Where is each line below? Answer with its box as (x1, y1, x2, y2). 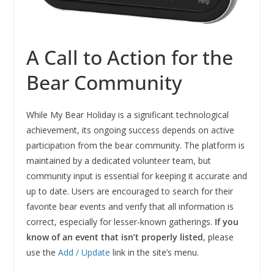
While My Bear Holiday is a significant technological (26, 109, 229, 121)
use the (26, 246, 58, 259)
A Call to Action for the (26, 44, 233, 71)
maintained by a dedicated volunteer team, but (26, 155, 211, 167)
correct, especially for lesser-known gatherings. (26, 216, 215, 228)
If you (214, 216, 239, 228)
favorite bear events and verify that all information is (26, 201, 234, 213)
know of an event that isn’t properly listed (26, 231, 203, 243)
